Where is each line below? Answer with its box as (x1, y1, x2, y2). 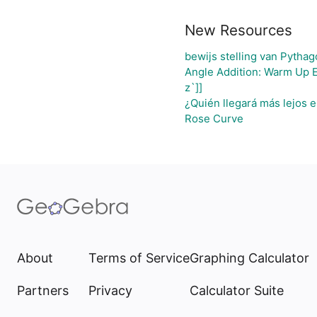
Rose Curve (184, 112, 243, 125)
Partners (17, 283, 69, 298)
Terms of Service (88, 250, 190, 265)
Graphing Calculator (190, 250, 309, 265)
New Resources (184, 21, 292, 39)
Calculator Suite (190, 283, 284, 298)
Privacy (88, 283, 132, 298)
